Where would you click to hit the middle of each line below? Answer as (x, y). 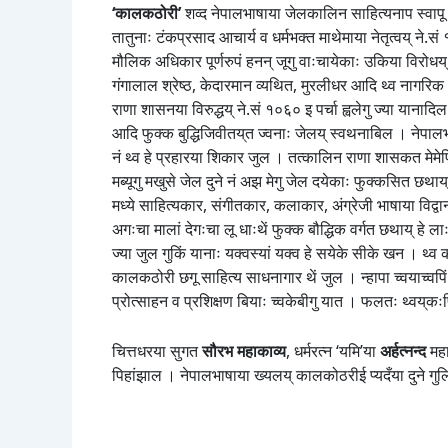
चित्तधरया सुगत (157, 350)
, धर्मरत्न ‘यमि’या (333, 350)
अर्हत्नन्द (403, 350)
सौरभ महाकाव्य (244, 350)
